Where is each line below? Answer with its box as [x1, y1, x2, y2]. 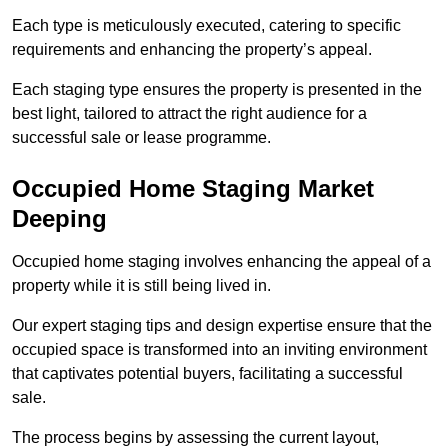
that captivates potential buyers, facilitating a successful [12, 364, 403, 382]
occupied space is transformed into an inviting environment [12, 340, 427, 358]
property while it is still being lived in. [12, 276, 271, 294]
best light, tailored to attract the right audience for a [12, 104, 367, 122]
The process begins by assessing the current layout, [12, 428, 379, 446]
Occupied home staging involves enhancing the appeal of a [12, 252, 431, 270]
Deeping [12, 204, 107, 232]
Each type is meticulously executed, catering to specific [12, 16, 401, 34]
